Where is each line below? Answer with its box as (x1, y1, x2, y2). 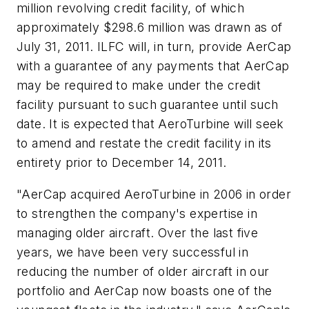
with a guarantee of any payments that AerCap (17, 59, 290, 74)
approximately (17, 20, 103, 35)
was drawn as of (184, 20, 283, 35)
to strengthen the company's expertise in (17, 206, 257, 221)
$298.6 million (103, 20, 185, 35)
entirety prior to (17, 155, 112, 170)
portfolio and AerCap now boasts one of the (17, 283, 272, 298)
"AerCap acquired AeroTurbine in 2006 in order (17, 186, 291, 201)
